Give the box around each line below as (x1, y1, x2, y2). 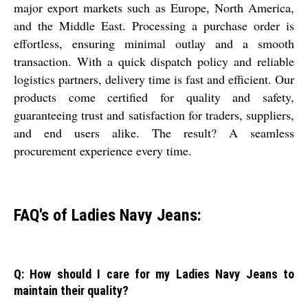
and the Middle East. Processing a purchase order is (14, 16, 294, 34)
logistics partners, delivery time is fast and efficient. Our (14, 70, 294, 87)
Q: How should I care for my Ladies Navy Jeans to (14, 266, 294, 281)
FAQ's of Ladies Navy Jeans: (14, 205, 201, 225)
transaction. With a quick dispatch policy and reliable (14, 52, 294, 69)
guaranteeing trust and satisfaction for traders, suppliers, (14, 106, 294, 123)
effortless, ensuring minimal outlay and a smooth (14, 34, 294, 52)
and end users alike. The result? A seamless (14, 124, 294, 141)
